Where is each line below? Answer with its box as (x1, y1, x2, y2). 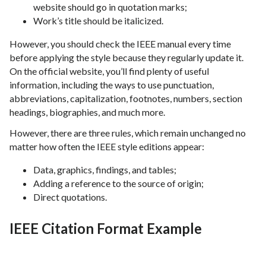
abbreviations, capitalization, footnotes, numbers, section (9, 93, 242, 104)
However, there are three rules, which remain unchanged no (9, 127, 246, 139)
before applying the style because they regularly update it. (9, 52, 243, 64)
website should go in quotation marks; (33, 1, 187, 13)
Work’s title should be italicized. (33, 15, 163, 27)
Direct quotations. (33, 191, 107, 203)
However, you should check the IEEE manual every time (9, 38, 231, 50)
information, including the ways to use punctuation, (9, 79, 214, 91)
